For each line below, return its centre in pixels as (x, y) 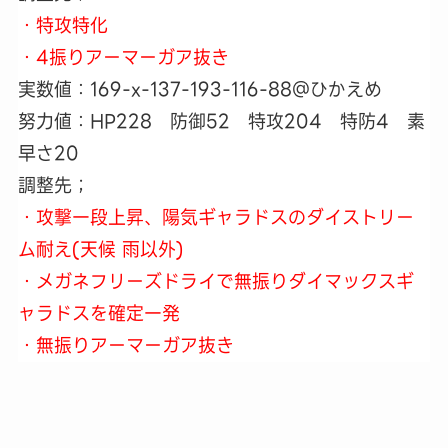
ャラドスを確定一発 (98, 313)
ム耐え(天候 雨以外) (100, 249)
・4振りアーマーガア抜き (123, 57)
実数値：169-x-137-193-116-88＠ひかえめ (199, 89)
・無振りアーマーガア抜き (125, 345)
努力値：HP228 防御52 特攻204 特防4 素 (221, 121)
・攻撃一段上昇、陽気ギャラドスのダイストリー (215, 217)
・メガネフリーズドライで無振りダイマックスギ (215, 281)
